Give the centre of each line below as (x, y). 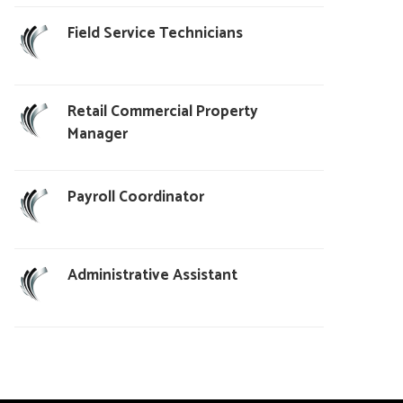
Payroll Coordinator (135, 197)
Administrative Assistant (152, 275)
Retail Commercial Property (162, 111)
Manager (97, 134)
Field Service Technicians (155, 33)
